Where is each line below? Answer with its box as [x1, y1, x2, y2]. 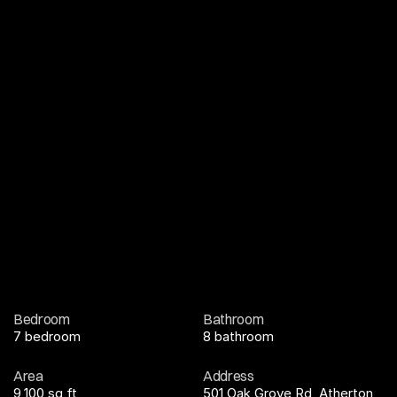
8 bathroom [203, 328, 274, 345]
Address [203, 367, 254, 385]
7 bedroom [13, 328, 81, 345]
